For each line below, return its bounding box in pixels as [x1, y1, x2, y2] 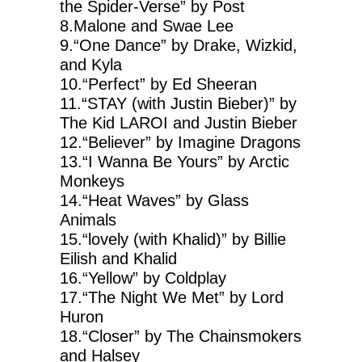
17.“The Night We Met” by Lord [60, 288, 284, 307]
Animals [60, 211, 116, 229]
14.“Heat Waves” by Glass [60, 192, 249, 210]
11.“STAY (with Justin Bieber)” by [60, 95, 297, 113]
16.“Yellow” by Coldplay [60, 269, 226, 288]
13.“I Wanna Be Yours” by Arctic [60, 153, 289, 171]
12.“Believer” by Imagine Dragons [60, 133, 301, 152]
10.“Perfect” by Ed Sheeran [60, 75, 257, 94]
